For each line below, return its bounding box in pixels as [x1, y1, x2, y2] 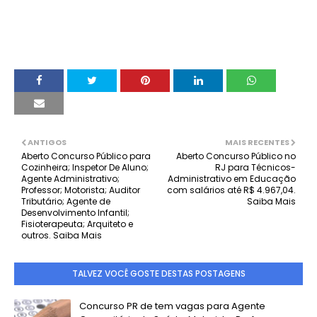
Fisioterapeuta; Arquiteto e [21, 218, 133, 230]
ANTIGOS [28, 137, 67, 148]
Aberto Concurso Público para [21, 150, 151, 162]
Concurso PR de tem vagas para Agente [79, 299, 265, 313]
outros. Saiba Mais [21, 229, 102, 241]
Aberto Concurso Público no [176, 150, 296, 162]
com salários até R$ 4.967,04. [167, 184, 296, 196]
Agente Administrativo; [21, 173, 120, 185]
